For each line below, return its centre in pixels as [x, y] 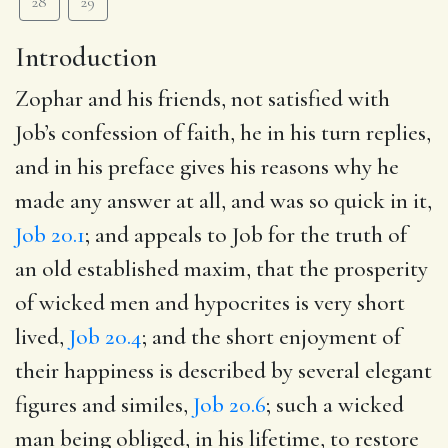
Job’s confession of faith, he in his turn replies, [223, 132]
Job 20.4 [105, 336]
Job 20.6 [229, 404]
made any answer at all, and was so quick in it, [223, 200]
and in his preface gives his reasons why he [207, 166]
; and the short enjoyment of [271, 336]
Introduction [86, 56]
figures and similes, [104, 404]
